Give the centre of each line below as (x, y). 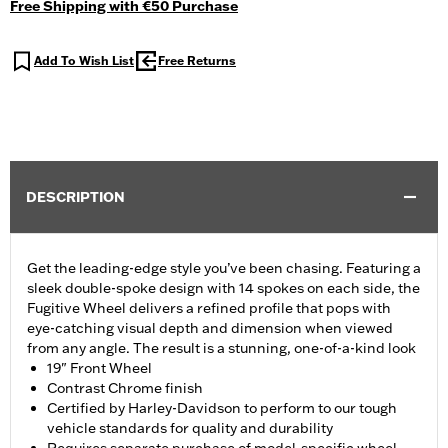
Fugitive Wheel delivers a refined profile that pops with (209, 308)
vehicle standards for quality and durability (190, 428)
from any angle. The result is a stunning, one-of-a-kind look (221, 348)
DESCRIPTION (75, 197)
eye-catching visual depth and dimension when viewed (210, 328)
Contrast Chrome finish (125, 388)
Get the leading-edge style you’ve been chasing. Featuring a (224, 268)
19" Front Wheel (99, 368)
